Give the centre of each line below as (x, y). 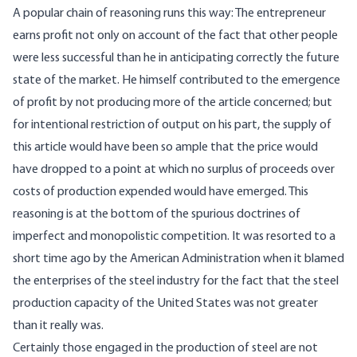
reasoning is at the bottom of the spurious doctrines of (157, 215)
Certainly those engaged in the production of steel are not (165, 349)
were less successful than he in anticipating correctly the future (176, 59)
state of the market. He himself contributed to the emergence (177, 81)
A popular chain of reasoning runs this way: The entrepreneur (169, 14)
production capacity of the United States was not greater (165, 304)
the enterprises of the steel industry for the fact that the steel (176, 282)
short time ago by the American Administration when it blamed (178, 259)
